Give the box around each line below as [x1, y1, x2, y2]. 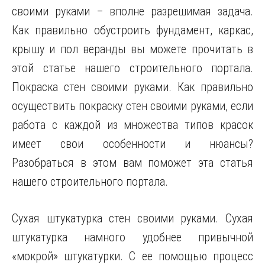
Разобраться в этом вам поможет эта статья [12, 156, 253, 170]
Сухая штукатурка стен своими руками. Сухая [12, 211, 253, 225]
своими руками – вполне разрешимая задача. [12, 4, 253, 18]
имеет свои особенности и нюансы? [12, 137, 253, 151]
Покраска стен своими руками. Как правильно [12, 80, 253, 94]
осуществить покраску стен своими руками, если [12, 99, 253, 113]
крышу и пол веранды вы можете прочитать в [12, 42, 253, 56]
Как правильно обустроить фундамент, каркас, [12, 23, 253, 37]
